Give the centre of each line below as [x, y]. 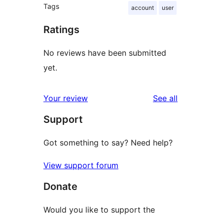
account [143, 7]
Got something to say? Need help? [108, 142]
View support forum [81, 165]
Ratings [61, 29]
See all [165, 98]
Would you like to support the [99, 209]
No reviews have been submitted [105, 53]
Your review [66, 98]
